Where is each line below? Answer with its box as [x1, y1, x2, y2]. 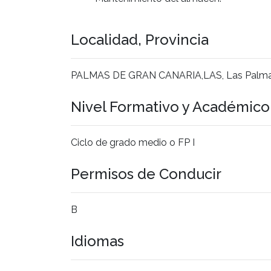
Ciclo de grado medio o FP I [71, 136, 195, 148]
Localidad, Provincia [71, 30, 209, 48]
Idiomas [71, 232, 124, 250]
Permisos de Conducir [71, 165, 221, 183]
